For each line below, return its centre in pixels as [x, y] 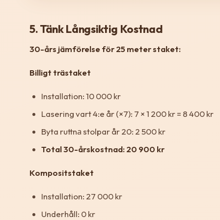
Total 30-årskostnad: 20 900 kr [103, 149]
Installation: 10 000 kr [81, 96]
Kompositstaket [62, 173]
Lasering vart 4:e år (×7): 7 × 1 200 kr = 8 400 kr [127, 114]
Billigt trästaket [60, 73]
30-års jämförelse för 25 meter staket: [105, 49]
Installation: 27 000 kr [82, 196]
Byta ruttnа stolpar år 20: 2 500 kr [103, 132]
